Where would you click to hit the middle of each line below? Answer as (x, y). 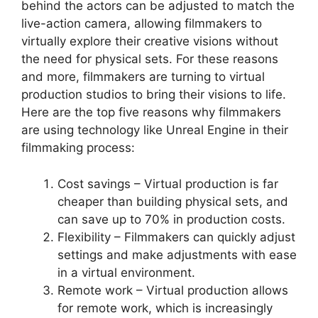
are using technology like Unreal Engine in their (155, 130)
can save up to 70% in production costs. (171, 219)
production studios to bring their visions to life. (154, 95)
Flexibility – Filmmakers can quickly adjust (176, 237)
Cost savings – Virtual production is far (168, 183)
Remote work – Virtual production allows (173, 290)
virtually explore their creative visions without (150, 42)
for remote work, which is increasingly (165, 308)
